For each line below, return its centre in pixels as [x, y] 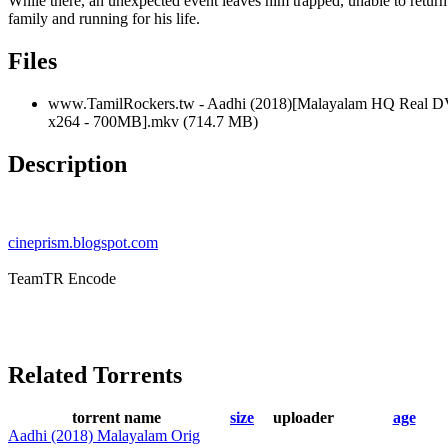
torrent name [116, 417]
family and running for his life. [104, 19]
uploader [303, 417]
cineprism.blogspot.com [83, 242]
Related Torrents [95, 374]
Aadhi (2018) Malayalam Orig [104, 435]
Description [67, 163]
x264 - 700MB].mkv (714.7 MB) [153, 122]
